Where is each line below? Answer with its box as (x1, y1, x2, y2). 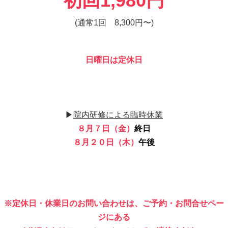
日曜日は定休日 (85, 55, 142, 65)
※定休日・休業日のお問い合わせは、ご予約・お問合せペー (4, 198, 224, 208)
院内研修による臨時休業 (73, 110, 163, 120)
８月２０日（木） (73, 138, 138, 147)
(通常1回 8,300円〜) (74, 18, 154, 27)
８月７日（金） (77, 124, 134, 133)
